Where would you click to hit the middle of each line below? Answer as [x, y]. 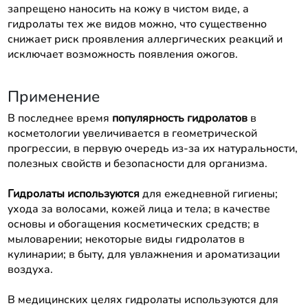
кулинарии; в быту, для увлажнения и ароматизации [143, 254]
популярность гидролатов [179, 118]
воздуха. [30, 269]
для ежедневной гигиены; [208, 194]
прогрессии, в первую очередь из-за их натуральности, [152, 148]
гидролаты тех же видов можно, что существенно [137, 24]
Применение [53, 96]
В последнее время [59, 118]
